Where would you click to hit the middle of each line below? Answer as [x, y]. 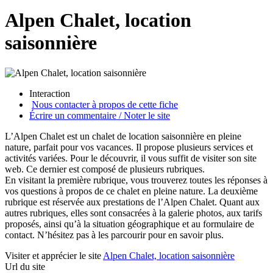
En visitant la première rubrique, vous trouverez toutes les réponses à [136, 180]
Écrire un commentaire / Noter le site [100, 115]
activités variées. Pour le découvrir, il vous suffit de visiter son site [131, 158]
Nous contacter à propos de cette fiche [105, 104]
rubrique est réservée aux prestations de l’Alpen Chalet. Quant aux [132, 202]
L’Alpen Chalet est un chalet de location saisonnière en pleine [123, 136]
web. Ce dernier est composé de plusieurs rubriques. [105, 169]
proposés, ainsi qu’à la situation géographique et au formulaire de [129, 224]
